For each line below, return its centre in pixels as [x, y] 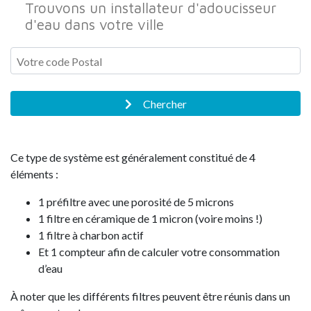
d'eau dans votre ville [94, 25]
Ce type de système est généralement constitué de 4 [133, 157]
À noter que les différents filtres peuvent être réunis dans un [150, 296]
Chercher [165, 103]
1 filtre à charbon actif [91, 235]
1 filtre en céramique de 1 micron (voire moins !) [150, 218]
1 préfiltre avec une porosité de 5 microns [136, 201]
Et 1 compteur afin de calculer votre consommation [159, 251]
